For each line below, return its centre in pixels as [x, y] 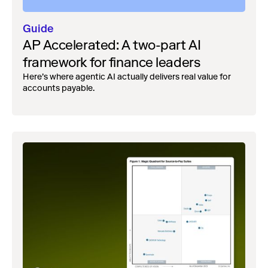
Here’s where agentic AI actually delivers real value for [127, 77]
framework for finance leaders [112, 62]
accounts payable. [59, 88]
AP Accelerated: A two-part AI [112, 45]
